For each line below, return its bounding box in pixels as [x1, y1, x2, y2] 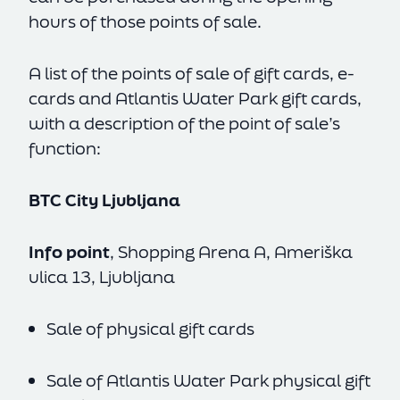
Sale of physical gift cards [46, 317, 258, 340]
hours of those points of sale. [29, 10, 262, 33]
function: [29, 137, 101, 160]
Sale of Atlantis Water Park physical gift [46, 369, 371, 392]
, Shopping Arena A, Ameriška [110, 240, 353, 263]
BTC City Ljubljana [29, 188, 184, 212]
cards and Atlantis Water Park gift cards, [29, 87, 362, 110]
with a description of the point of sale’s [29, 112, 340, 135]
